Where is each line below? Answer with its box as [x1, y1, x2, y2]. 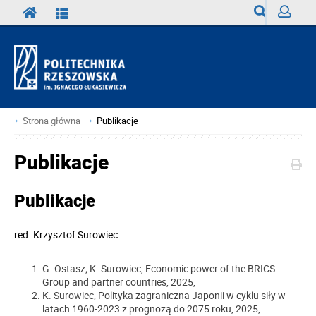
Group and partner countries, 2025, [42, 274, 195, 288]
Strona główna [23, 115, 80, 127]
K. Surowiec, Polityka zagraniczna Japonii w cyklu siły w [42, 288, 286, 302]
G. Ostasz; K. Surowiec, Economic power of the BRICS [42, 261, 275, 275]
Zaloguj [278, 31, 310, 44]
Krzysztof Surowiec [33, 227, 118, 241]
